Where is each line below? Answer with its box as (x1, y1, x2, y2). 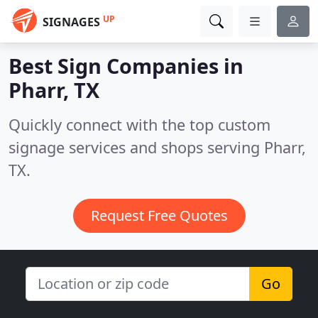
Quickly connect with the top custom (9, 114, 270, 135)
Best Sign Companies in (9, 52, 243, 79)
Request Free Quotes (90, 206, 228, 225)
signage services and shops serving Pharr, (9, 137, 306, 158)
